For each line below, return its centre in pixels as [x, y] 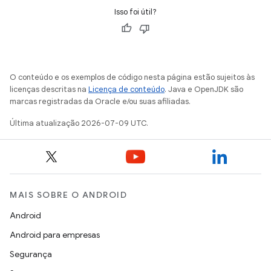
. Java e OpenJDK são [204, 90]
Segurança [31, 254]
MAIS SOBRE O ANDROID [68, 195]
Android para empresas [55, 235]
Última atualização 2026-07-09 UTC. [79, 123]
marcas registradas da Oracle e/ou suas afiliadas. [100, 102]
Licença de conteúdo [126, 90]
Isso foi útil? [135, 12]
